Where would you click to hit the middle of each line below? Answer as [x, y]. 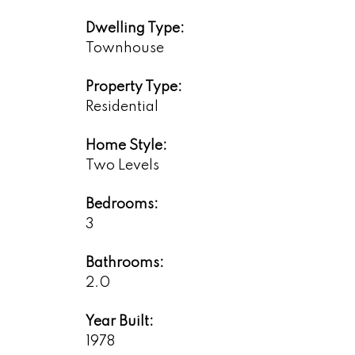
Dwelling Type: [135, 28]
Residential [122, 107]
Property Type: [134, 87]
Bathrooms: [124, 263]
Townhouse [124, 48]
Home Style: [126, 145]
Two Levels [122, 165]
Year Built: [119, 321]
